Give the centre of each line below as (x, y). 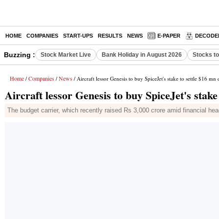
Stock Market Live (66, 55)
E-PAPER (169, 36)
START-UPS (78, 36)
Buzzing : (20, 55)
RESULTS (110, 36)
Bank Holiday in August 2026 (142, 55)
